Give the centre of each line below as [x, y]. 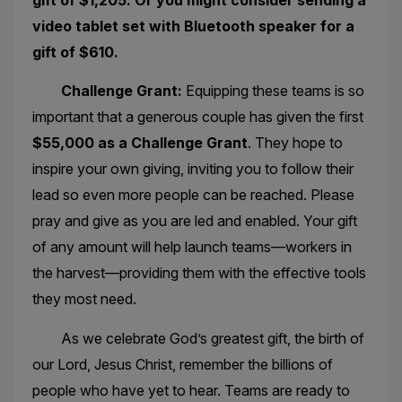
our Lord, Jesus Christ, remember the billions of [182, 364]
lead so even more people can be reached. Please [193, 195]
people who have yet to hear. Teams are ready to [191, 390]
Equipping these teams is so [273, 91]
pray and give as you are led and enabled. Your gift [194, 221]
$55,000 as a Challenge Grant [140, 143]
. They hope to [295, 143]
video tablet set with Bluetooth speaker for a [193, 26]
